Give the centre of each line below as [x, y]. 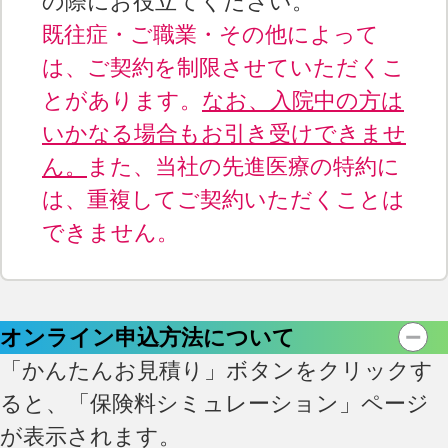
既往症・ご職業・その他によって [210, 34]
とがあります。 [122, 100]
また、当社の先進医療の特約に [243, 166]
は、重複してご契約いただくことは [223, 199]
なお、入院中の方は [303, 100]
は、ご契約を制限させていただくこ [223, 67]
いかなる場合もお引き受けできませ [224, 133]
